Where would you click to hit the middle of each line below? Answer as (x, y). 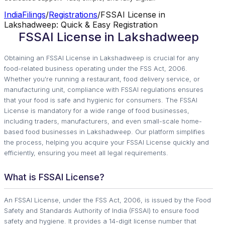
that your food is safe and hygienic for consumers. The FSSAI (101, 100)
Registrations (73, 15)
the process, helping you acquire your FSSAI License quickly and (106, 142)
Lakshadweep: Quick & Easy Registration (81, 25)
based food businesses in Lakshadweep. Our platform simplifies (104, 132)
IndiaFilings (25, 15)
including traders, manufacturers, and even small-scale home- (103, 121)
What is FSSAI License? (54, 177)
